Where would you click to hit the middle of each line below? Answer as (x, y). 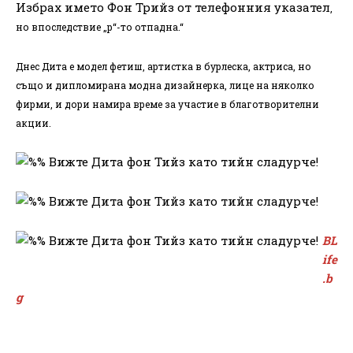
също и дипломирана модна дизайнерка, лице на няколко (165, 85)
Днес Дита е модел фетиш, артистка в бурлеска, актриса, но (163, 66)
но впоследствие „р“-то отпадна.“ (100, 26)
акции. (33, 123)
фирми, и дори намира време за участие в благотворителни (167, 104)
